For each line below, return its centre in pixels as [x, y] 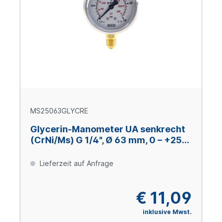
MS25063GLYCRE [59, 111]
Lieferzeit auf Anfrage [76, 164]
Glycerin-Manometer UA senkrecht [108, 129]
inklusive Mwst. [167, 212]
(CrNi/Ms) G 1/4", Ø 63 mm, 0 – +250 [109, 140]
